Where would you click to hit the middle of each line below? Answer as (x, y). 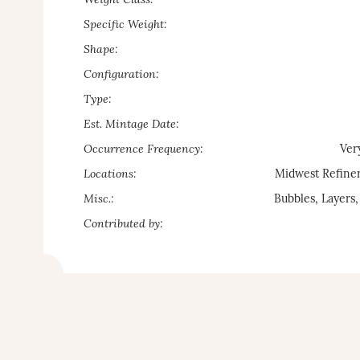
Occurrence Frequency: (143, 150)
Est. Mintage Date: (131, 125)
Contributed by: (123, 225)
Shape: (100, 50)
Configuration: (121, 75)
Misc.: (98, 200)
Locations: (110, 175)
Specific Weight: (125, 25)
